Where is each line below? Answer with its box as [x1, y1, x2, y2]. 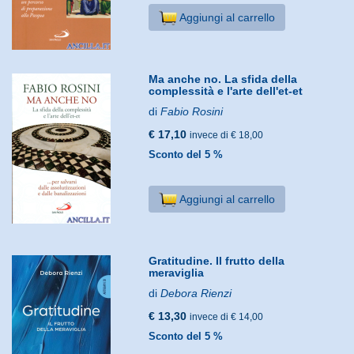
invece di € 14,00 [190, 311, 264, 322]
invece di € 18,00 [190, 129, 264, 141]
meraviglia [149, 265, 205, 279]
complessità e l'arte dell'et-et [149, 84, 303, 97]
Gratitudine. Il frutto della [149, 254, 285, 267]
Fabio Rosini [160, 104, 224, 118]
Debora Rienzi [160, 286, 232, 299]
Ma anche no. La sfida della [149, 72, 298, 85]
